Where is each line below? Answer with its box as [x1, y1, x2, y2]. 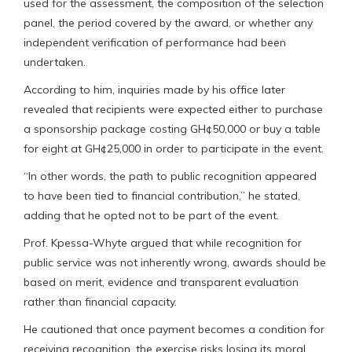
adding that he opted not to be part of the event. [24, 207, 279, 222]
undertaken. [24, 54, 86, 69]
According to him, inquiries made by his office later [24, 82, 285, 97]
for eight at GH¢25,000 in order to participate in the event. [24, 141, 324, 156]
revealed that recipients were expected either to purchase [24, 101, 323, 116]
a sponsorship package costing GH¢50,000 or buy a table [24, 121, 321, 136]
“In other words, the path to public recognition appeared [24, 168, 317, 183]
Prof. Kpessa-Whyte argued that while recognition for [24, 235, 302, 250]
